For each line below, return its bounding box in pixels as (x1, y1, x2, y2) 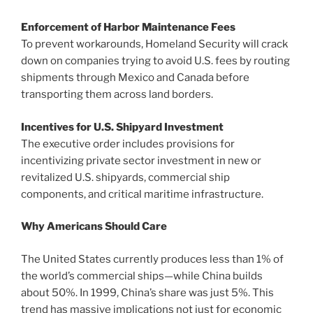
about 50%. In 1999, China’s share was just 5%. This (21, 286, 274, 299)
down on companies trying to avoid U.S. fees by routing (21, 54, 290, 68)
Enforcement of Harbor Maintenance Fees (21, 21, 235, 34)
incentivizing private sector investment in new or (21, 154, 261, 167)
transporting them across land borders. (21, 88, 213, 101)
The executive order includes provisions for (21, 137, 235, 150)
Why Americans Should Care (21, 220, 167, 233)
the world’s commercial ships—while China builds (21, 269, 263, 282)
